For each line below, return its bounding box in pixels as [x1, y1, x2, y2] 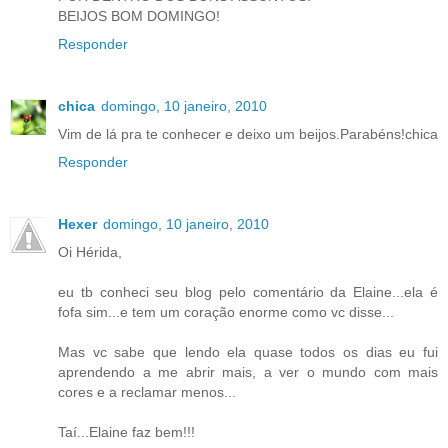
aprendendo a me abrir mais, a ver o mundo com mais [58, 363, 438, 380]
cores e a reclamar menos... [58, 383, 236, 400]
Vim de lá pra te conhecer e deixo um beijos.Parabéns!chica [58, 125, 438, 142]
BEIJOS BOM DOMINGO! [58, 7, 220, 24]
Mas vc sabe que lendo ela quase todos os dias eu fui [58, 343, 438, 360]
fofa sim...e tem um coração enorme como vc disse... [58, 303, 394, 320]
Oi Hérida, [58, 243, 122, 260]
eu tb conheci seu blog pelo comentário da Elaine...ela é [58, 283, 438, 300]
